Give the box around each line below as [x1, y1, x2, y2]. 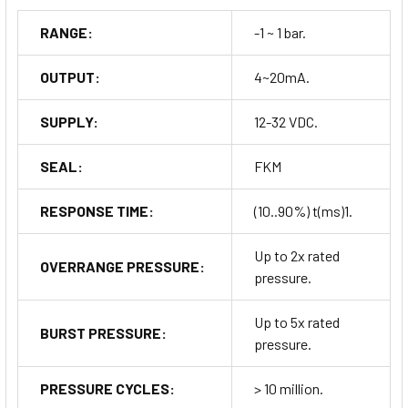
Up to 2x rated [254, 246, 340, 264]
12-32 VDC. [254, 112, 318, 130]
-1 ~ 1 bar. [254, 23, 306, 41]
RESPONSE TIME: [40, 201, 154, 219]
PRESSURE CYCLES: [40, 379, 175, 397]
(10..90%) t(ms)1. [254, 201, 352, 219]
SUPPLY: [40, 112, 98, 130]
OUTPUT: [40, 67, 100, 86]
